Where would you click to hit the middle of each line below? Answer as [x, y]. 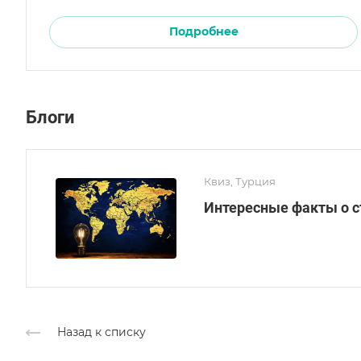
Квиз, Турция [240, 181]
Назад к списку [102, 332]
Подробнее [203, 32]
